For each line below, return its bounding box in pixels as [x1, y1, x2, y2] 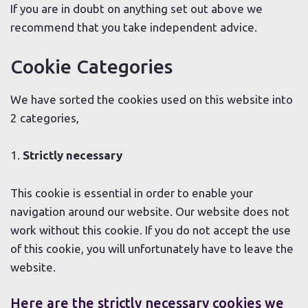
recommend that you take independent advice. [10, 21, 257, 34]
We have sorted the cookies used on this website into [10, 93, 293, 107]
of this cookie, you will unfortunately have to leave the [10, 241, 294, 255]
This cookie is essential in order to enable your [10, 186, 253, 199]
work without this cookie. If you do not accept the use [10, 223, 291, 236]
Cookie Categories [10, 55, 173, 77]
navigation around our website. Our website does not [10, 204, 289, 218]
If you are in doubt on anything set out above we [10, 2, 263, 16]
